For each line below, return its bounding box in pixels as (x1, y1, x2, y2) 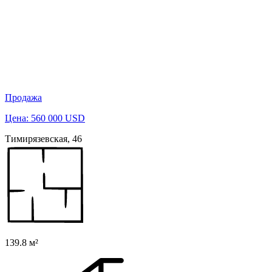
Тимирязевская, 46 (5, 133, 82, 144)
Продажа (5, 92, 42, 103)
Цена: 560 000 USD (5, 112, 85, 123)
